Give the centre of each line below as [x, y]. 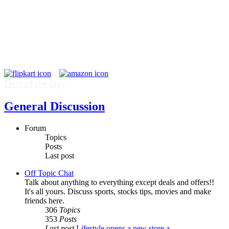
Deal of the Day [35, 84]
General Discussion [54, 106]
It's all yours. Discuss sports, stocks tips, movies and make [118, 191]
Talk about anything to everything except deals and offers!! [119, 182]
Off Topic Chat [49, 173]
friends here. [44, 200]
